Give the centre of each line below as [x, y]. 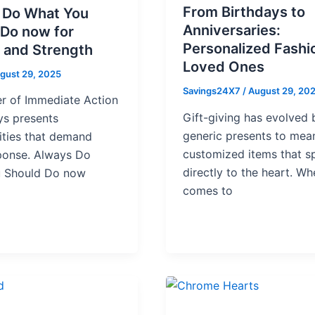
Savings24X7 [213, 91]
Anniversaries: [232, 31]
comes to [208, 190]
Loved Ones [224, 67]
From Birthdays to [244, 12]
